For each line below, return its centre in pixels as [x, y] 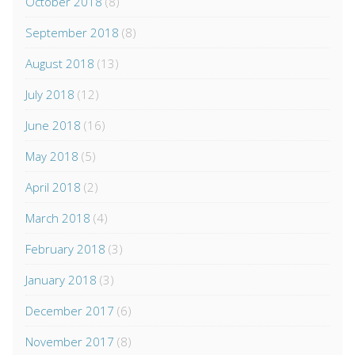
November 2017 [70, 342]
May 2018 [52, 157]
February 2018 [65, 249]
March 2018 [58, 218]
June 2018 [53, 126]
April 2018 [53, 187]
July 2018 [50, 95]
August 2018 [60, 64]
